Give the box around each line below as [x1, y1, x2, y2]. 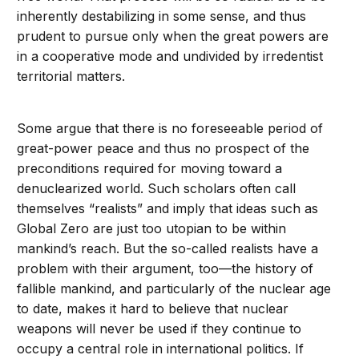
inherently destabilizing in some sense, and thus [17, 8, 307, 25]
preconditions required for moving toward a [17, 160, 283, 177]
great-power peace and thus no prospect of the [17, 140, 310, 157]
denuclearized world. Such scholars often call [17, 180, 296, 197]
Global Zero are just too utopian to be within [17, 220, 287, 237]
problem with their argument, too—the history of [17, 260, 314, 277]
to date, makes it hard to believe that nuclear [17, 301, 289, 317]
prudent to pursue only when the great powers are [17, 28, 329, 45]
